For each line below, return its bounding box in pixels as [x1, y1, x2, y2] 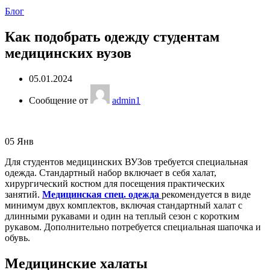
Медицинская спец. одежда [42, 189, 159, 200]
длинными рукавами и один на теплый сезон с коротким [5, 211, 239, 222]
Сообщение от [29, 95, 90, 106]
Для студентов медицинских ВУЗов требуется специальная [5, 157, 248, 168]
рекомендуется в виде [162, 189, 251, 200]
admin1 [112, 95, 140, 106]
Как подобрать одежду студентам [5, 29, 219, 45]
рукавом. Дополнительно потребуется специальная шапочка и [5, 222, 261, 233]
